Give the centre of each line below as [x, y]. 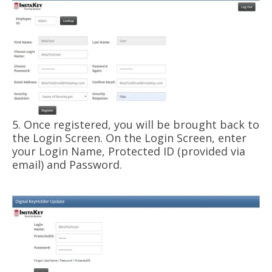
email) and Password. [69, 164]
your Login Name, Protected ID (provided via [129, 151]
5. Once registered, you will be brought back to [136, 124]
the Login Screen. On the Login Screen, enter [129, 138]
